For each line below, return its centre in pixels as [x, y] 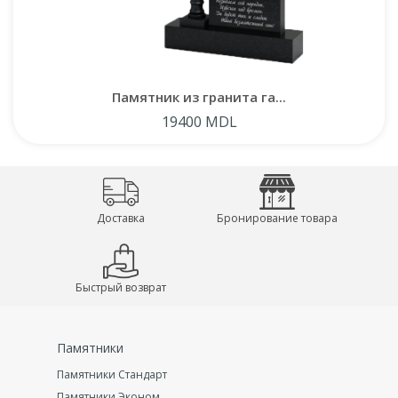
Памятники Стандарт [111, 374]
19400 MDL [199, 121]
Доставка [121, 218]
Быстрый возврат [121, 287]
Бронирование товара [277, 218]
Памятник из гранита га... [199, 96]
